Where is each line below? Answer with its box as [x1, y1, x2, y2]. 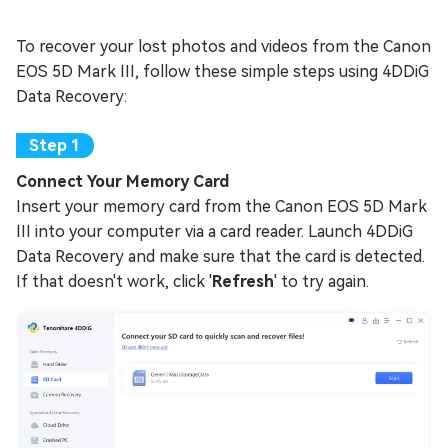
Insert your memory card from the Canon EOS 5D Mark [16, 196, 427, 216]
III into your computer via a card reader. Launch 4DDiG [16, 221, 413, 241]
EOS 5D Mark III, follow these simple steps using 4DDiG [16, 61, 429, 81]
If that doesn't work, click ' [16, 271, 212, 291]
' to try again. [274, 271, 369, 291]
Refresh [212, 271, 274, 291]
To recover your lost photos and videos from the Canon [16, 36, 431, 56]
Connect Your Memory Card [16, 171, 229, 191]
